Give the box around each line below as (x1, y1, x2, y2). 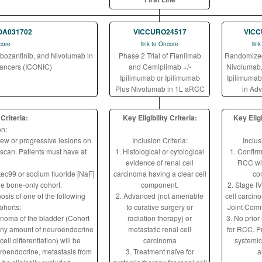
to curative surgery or (126, 202, 193, 212)
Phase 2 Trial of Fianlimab (118, 50, 201, 60)
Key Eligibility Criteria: (122, 112, 197, 123)
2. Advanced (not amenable (116, 191, 204, 201)
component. (141, 180, 178, 189)
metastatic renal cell (128, 224, 191, 234)
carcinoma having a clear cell (113, 168, 206, 178)
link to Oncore (141, 40, 178, 48)
